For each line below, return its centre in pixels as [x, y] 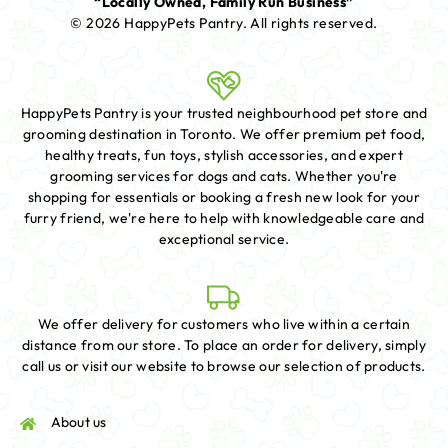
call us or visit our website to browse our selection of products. [224, 366]
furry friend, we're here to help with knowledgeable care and [224, 218]
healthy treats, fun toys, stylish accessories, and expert [224, 155]
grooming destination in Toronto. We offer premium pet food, [224, 134]
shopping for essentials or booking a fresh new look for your [224, 197]
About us [78, 422]
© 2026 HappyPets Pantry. [160, 23]
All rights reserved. [314, 23]
